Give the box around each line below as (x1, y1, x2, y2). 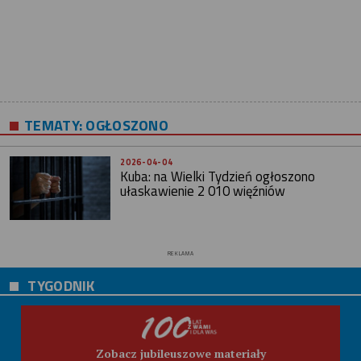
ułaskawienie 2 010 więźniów (120, 180, 286, 201)
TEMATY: (24, 113, 83, 136)
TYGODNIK (27, 274, 95, 297)
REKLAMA (167, 249, 194, 259)
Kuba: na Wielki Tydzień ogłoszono (120, 166, 316, 187)
